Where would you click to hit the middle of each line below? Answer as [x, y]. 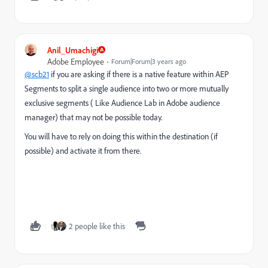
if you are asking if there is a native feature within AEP [139, 74]
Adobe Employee [76, 61]
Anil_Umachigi [73, 50]
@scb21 [37, 74]
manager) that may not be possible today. [94, 117]
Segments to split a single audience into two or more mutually [127, 88]
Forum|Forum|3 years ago [149, 61]
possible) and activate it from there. [84, 150]
